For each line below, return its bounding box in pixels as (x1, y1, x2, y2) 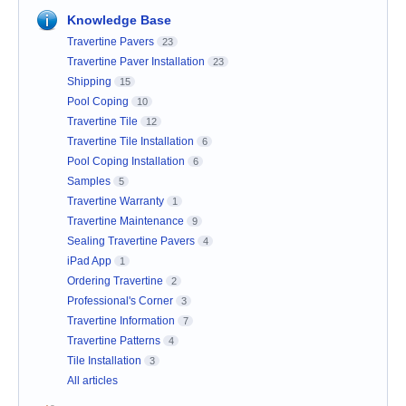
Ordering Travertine (67, 275, 163, 288)
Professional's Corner (67, 295, 173, 308)
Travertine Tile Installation (67, 135, 194, 149)
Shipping (67, 75, 111, 89)
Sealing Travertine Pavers (67, 235, 195, 248)
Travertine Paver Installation (67, 55, 205, 69)
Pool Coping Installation (67, 155, 185, 169)
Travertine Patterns (67, 334, 160, 348)
